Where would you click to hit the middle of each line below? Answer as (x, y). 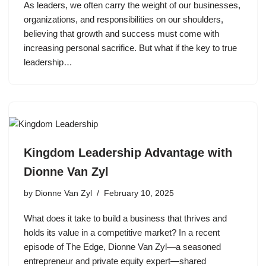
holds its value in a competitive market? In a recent (122, 232)
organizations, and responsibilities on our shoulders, (123, 19)
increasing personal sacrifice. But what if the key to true (130, 48)
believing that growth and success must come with (121, 34)
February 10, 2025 (139, 193)
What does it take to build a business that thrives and (125, 218)
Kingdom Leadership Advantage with (128, 153)
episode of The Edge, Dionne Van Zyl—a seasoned (122, 247)
